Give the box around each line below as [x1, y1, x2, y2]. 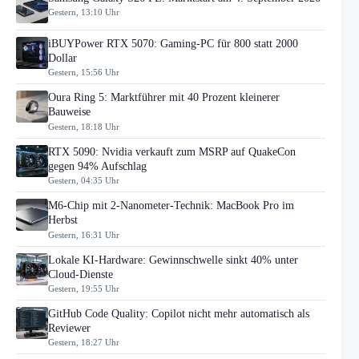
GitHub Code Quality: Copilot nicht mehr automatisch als [48, 307, 309, 320]
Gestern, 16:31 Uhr [48, 229, 119, 240]
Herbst [48, 214, 78, 227]
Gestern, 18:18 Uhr [48, 121, 119, 131]
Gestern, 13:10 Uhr [48, 7, 119, 18]
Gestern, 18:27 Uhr [48, 337, 119, 348]
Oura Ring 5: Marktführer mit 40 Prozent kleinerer [48, 91, 280, 104]
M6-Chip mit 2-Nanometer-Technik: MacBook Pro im [48, 200, 294, 212]
